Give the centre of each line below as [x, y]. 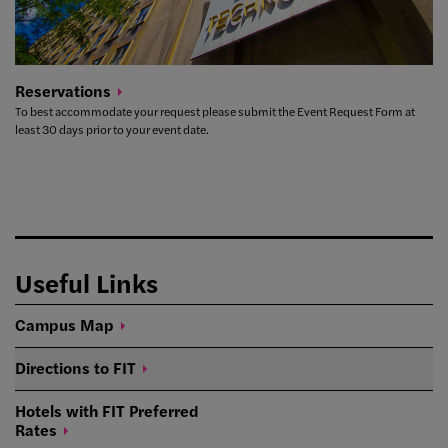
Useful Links [86, 283]
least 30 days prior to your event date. [112, 129]
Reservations [63, 91]
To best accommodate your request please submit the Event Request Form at [215, 111]
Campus [47, 325]
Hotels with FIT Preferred [107, 411]
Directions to [64, 368]
